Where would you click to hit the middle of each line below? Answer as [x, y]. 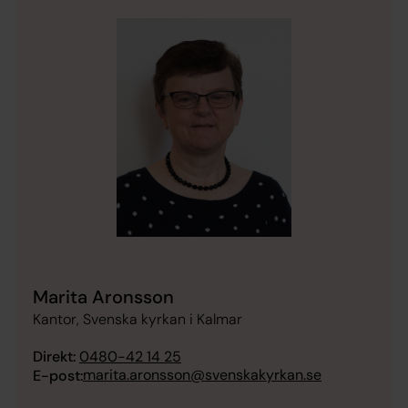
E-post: [58, 376]
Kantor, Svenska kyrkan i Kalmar [138, 320]
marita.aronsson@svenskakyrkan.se [202, 375]
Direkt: [54, 357]
